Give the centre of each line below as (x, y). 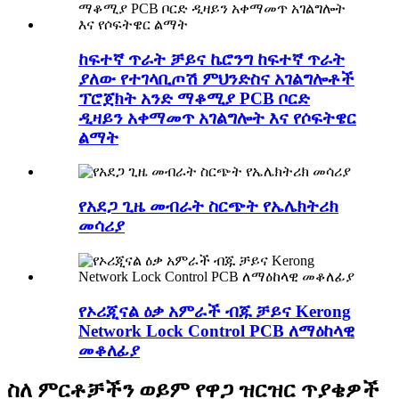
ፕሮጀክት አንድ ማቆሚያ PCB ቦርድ (194, 98)
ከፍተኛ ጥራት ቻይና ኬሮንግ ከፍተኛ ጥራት (212, 59)
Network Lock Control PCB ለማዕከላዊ (216, 330)
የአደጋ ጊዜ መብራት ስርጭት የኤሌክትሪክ (208, 207)
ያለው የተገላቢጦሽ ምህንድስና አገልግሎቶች (216, 78)
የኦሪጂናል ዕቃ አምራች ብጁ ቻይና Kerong (215, 311)
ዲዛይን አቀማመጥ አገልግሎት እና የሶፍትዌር (217, 118)
